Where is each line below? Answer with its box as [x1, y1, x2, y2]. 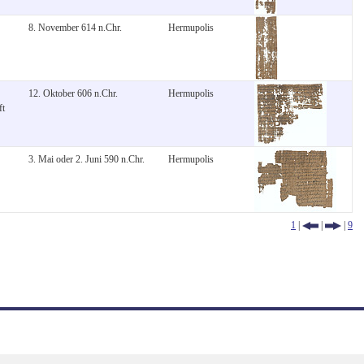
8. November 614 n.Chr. [28, 21, 122, 33]
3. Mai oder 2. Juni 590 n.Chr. [28, 153, 145, 165]
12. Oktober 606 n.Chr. [28, 87, 118, 99]
